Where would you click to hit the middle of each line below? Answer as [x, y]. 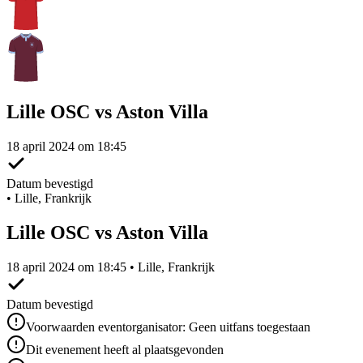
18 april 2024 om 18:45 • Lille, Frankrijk [111, 267]
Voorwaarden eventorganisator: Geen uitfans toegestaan [168, 327]
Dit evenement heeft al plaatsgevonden [125, 349]
